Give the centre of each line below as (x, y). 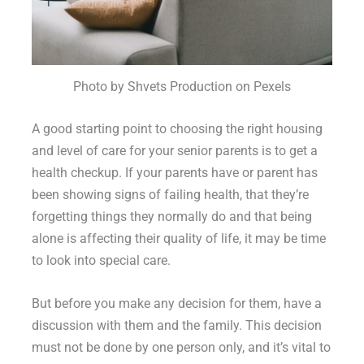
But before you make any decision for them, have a (176, 303)
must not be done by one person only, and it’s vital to (181, 347)
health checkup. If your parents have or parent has (174, 172)
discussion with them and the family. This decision (176, 325)
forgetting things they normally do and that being (171, 216)
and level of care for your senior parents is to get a (174, 150)
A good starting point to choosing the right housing (177, 128)
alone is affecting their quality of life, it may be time (178, 238)
